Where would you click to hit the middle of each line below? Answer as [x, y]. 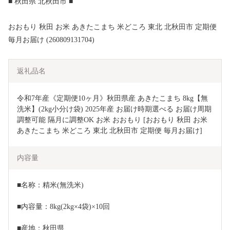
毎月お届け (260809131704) [51, 40]
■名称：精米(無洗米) [50, 185]
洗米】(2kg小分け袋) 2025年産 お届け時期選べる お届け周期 [114, 109]
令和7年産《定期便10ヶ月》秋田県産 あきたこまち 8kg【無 [112, 99]
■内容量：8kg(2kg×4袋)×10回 [63, 207]
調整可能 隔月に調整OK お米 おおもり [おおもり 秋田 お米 [112, 120]
